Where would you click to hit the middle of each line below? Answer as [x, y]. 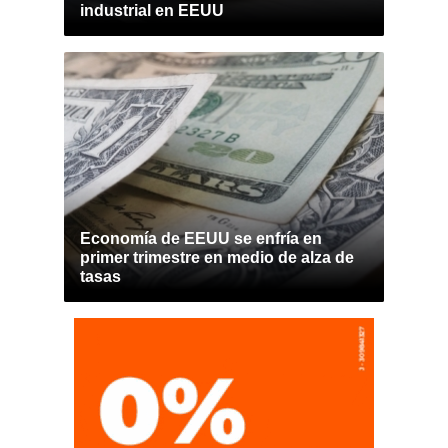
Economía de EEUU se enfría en [201, 238]
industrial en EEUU [152, 10]
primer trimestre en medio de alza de [217, 257]
